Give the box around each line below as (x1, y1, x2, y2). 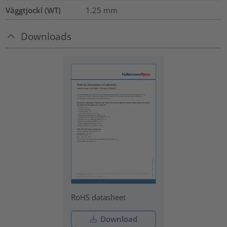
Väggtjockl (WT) (6, 5, 61, 15)
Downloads (21, 29, 72, 43)
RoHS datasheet (71, 192, 126, 203)
